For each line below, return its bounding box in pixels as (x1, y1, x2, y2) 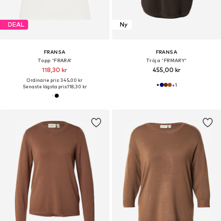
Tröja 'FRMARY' (146, 57, 187, 63)
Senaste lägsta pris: (22, 83, 67, 89)
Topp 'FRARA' (37, 57, 72, 63)
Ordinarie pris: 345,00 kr (27, 77, 83, 83)
